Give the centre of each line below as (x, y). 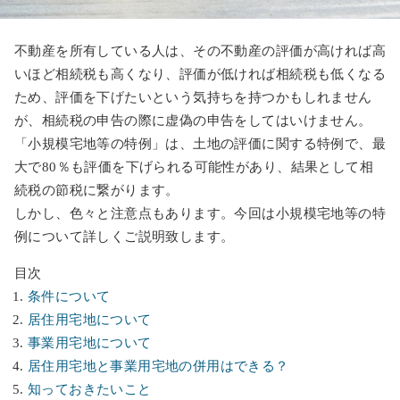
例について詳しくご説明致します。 (125, 236)
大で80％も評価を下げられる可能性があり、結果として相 (194, 167)
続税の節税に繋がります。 (97, 190)
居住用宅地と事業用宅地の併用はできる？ (158, 366)
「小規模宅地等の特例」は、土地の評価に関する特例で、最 (200, 143)
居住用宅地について (90, 319)
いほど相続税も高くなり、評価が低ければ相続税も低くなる (200, 74)
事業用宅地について (90, 342)
